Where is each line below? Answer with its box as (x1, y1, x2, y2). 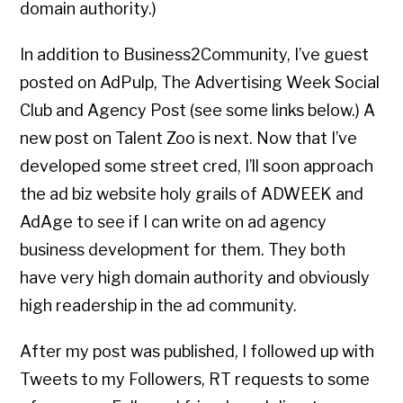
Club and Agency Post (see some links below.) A (20, 101, 376, 121)
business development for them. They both (20, 240, 346, 260)
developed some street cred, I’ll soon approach (20, 157, 374, 176)
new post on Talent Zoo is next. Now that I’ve (20, 129, 358, 148)
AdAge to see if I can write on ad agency (20, 212, 327, 232)
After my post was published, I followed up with (20, 342, 375, 362)
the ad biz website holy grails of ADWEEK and (20, 184, 364, 204)
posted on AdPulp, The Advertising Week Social (20, 73, 381, 93)
